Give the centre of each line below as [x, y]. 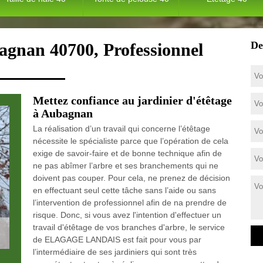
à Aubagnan [63, 113]
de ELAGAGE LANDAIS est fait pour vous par [117, 240]
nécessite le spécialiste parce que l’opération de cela [130, 141]
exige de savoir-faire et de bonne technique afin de [127, 153]
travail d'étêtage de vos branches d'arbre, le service [129, 227]
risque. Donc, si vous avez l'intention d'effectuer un [127, 215]
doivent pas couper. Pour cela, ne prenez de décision [131, 178]
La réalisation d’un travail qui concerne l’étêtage [121, 129]
